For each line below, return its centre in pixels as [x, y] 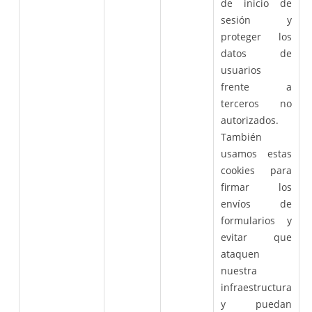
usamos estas [256, 153]
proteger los [256, 36]
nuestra [239, 270]
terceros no [256, 103]
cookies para [256, 170]
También [241, 136]
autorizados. [249, 120]
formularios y [256, 220]
